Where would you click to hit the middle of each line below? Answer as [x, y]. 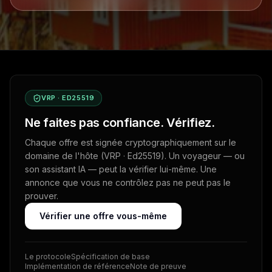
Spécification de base [110, 256]
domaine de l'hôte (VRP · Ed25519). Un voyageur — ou [135, 155]
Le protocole [48, 256]
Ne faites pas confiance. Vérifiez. [120, 122]
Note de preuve [158, 266]
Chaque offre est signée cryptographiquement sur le [131, 142]
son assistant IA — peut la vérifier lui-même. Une [121, 169]
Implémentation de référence [77, 266]
